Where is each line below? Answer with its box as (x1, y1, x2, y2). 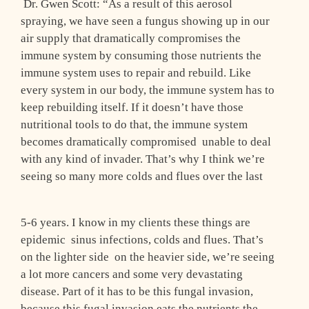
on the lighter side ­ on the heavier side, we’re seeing (21, 250, 275, 264)
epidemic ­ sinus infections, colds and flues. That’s (21, 233, 263, 247)
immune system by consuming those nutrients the (21, 49, 261, 63)
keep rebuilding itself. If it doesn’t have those (21, 101, 243, 114)
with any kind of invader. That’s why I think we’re (21, 152, 265, 166)
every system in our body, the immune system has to (21, 83, 275, 97)
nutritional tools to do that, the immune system (21, 118, 248, 132)
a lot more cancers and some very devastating (21, 268, 243, 281)
